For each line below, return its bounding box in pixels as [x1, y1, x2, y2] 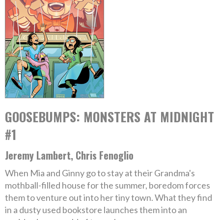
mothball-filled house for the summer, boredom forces [5, 180, 210, 191]
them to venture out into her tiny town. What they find [5, 192, 212, 203]
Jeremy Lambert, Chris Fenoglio [5, 148, 134, 163]
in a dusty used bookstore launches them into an [5, 204, 187, 215]
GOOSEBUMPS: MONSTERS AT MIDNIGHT [5, 107, 214, 126]
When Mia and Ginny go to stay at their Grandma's [5, 167, 195, 178]
